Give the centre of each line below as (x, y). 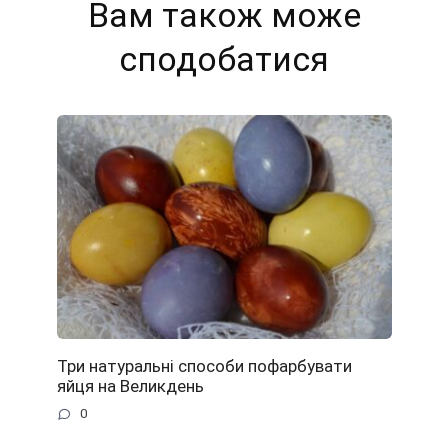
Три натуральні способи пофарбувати (204, 365)
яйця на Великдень (130, 385)
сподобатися (224, 59)
